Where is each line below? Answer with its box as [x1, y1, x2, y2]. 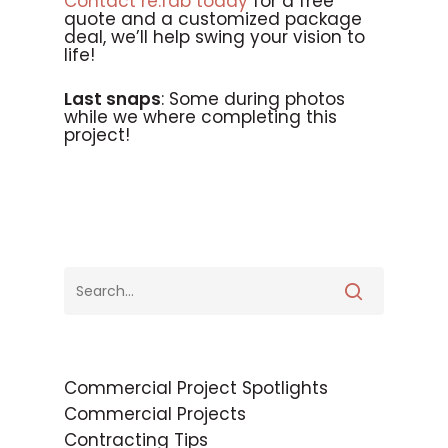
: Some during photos [161, 86, 345, 111]
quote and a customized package [64, 7, 362, 32]
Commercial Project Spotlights [64, 376, 328, 401]
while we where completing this [64, 104, 337, 129]
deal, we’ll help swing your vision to [64, 25, 365, 50]
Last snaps [64, 86, 161, 111]
